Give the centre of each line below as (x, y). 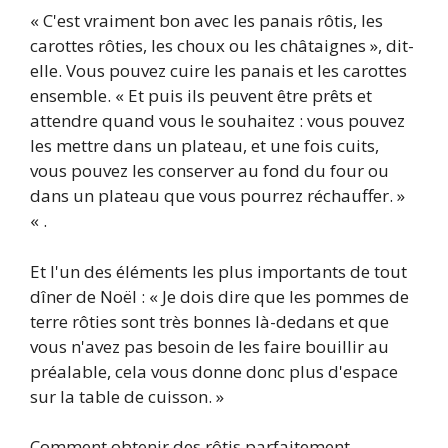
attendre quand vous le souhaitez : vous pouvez (217, 121)
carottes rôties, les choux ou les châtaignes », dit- (222, 46)
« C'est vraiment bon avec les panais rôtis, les (206, 21)
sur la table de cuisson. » (127, 396)
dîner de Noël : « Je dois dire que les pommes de (219, 296)
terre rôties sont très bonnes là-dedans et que (209, 321)
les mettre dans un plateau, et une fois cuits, (204, 146)
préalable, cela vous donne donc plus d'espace (214, 371)
